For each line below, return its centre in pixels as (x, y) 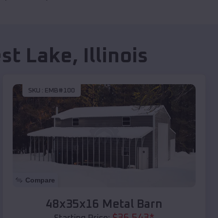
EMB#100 (60, 91)
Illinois (116, 57)
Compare (40, 180)
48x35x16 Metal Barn (104, 204)
